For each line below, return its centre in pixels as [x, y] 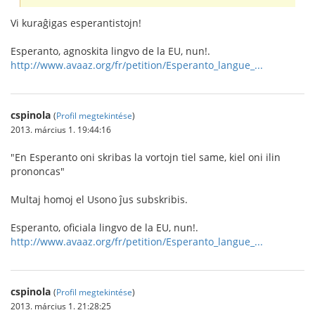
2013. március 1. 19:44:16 [61, 129]
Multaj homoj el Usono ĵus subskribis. [99, 199]
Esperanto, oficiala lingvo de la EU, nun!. [104, 227]
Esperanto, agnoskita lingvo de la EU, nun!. [110, 51]
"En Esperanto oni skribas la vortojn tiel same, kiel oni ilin [146, 157]
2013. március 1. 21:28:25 [61, 306]
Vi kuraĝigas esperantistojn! [76, 22]
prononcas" [38, 171]
